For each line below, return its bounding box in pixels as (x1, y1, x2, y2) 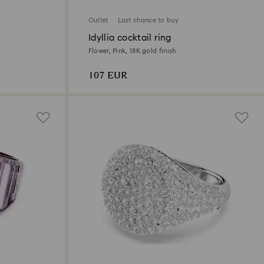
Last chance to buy (117, 17, 179, 24)
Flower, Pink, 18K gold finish (88, 48, 176, 55)
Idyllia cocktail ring (88, 34, 171, 43)
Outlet (88, 17, 108, 24)
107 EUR (88, 68, 127, 84)
